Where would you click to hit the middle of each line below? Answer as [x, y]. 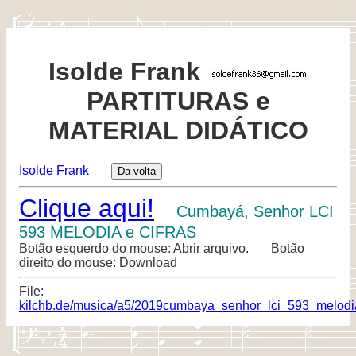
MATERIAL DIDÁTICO [178, 131]
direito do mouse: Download [98, 262]
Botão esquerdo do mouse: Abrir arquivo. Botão [162, 248]
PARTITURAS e [178, 101]
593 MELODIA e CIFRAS [108, 232]
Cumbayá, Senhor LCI [255, 211]
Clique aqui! [87, 208]
